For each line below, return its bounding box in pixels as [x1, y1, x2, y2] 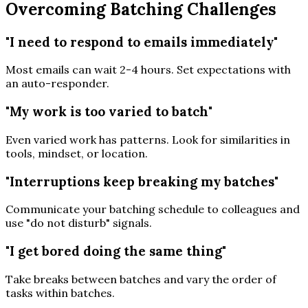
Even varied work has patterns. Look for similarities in [5, 132, 290, 146]
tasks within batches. [5, 285, 115, 300]
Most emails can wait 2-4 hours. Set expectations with [5, 63, 291, 77]
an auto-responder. [5, 76, 109, 91]
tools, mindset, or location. [5, 146, 148, 160]
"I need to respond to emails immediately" [5, 33, 278, 50]
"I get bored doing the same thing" [5, 242, 226, 259]
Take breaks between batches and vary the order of [5, 272, 276, 286]
